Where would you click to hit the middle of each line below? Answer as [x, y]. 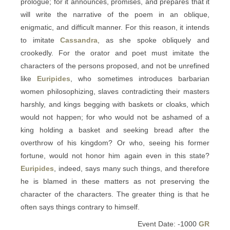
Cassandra [79, 40]
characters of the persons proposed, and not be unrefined [115, 66]
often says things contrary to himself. [80, 207]
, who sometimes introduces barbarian [140, 79]
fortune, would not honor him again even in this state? [115, 156]
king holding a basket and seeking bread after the [115, 130]
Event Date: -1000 [168, 224]
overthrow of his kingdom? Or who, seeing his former [115, 143]
